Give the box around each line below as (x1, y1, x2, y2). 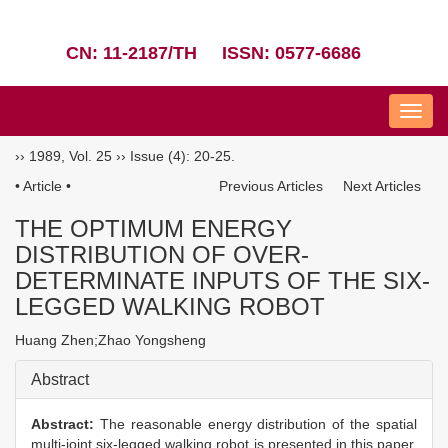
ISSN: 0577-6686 (222, 43, 361, 63)
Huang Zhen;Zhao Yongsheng (15, 332, 222, 348)
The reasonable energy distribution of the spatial (99, 416, 418, 432)
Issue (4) (130, 148, 186, 164)
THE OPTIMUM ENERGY (15, 215, 292, 242)
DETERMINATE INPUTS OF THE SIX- (15, 267, 430, 294)
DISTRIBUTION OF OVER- (15, 241, 309, 268)
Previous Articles (215, 178, 327, 194)
